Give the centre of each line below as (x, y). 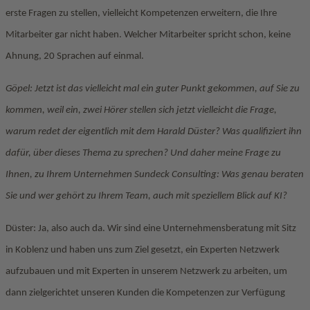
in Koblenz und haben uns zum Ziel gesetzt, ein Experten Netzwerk (143, 250)
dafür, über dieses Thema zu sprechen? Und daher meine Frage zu (143, 153)
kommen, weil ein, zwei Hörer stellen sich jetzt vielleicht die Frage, (141, 110)
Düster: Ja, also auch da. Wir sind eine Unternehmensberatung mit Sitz (151, 229)
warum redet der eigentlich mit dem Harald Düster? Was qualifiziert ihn (154, 132)
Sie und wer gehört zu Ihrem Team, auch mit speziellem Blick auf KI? (146, 196)
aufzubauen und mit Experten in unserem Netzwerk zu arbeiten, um (146, 272)
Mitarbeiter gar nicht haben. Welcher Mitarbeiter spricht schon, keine (148, 35)
